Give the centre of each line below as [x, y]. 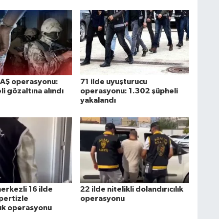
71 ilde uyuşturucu [113, 81]
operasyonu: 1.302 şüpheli [129, 91]
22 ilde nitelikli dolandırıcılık [131, 189]
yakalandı [98, 100]
